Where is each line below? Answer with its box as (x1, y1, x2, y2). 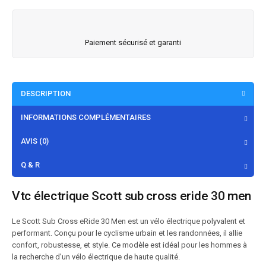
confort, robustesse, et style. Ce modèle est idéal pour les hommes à (12, 240, 247, 249)
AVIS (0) (21, 137, 49, 145)
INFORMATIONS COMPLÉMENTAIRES (21, 113, 151, 122)
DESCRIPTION (21, 89, 71, 98)
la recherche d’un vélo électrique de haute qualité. (12, 252, 180, 261)
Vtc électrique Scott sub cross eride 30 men (12, 189, 252, 203)
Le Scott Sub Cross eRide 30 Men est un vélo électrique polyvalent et (12, 217, 245, 226)
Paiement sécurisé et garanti (85, 38, 181, 47)
